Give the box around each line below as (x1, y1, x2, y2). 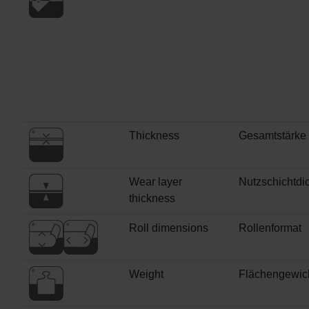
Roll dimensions (129, 222, 208, 235)
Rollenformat (239, 222, 301, 235)
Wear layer (129, 176, 182, 188)
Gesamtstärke (239, 130, 306, 142)
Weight (129, 268, 163, 281)
